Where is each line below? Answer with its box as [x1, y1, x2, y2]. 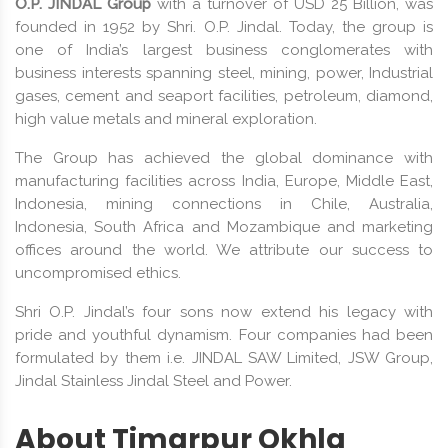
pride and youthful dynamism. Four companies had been [15, 325, 433, 344]
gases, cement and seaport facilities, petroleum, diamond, [15, 86, 433, 105]
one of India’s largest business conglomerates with [15, 40, 433, 59]
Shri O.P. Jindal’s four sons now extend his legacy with [15, 302, 433, 321]
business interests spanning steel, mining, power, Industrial [15, 63, 433, 82]
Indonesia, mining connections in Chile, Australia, [15, 194, 433, 213]
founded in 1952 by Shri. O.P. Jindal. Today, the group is [15, 17, 433, 36]
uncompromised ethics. [15, 263, 181, 282]
